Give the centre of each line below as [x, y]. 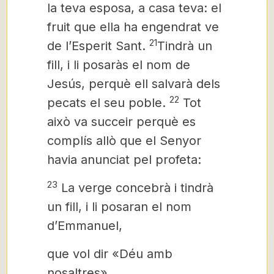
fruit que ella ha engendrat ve [133, 27]
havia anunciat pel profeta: [124, 160]
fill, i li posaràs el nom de [119, 65]
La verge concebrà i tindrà [135, 188]
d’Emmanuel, [85, 226]
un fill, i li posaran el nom [119, 207]
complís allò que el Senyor [124, 141]
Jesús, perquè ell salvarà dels [134, 84]
